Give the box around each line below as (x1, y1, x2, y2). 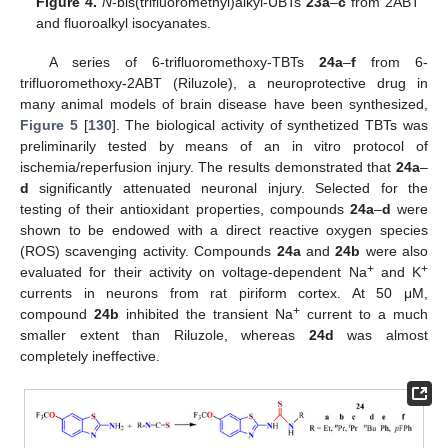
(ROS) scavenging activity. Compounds (20, 242, 277, 259)
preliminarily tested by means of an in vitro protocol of (20, 137, 428, 154)
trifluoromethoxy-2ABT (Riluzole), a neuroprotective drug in (20, 74, 428, 91)
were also (360, 242, 428, 259)
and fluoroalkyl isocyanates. (36, 15, 212, 32)
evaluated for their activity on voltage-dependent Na (20, 263, 367, 280)
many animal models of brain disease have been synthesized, (20, 95, 428, 112)
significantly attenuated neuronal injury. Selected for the (29, 179, 428, 196)
